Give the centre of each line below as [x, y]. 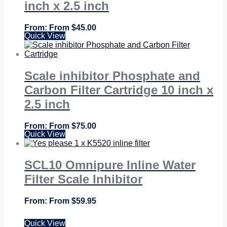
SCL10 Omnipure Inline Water [110, 165]
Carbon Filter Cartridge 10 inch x [119, 90]
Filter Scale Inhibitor [83, 179]
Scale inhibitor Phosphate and [112, 75]
